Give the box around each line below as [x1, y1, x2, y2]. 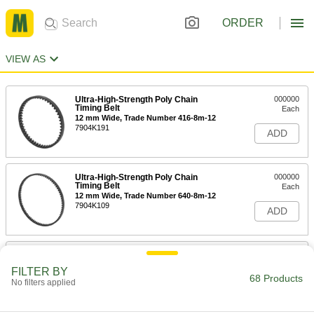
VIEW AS [6, 53, 46, 64]
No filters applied [11, 278, 76, 287]
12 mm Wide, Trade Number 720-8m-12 [75, 269, 216, 278]
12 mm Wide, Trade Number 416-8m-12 [75, 114, 216, 122]
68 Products [250, 273, 303, 284]
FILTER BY [11, 266, 68, 278]
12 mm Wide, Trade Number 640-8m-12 [75, 191, 216, 200]
